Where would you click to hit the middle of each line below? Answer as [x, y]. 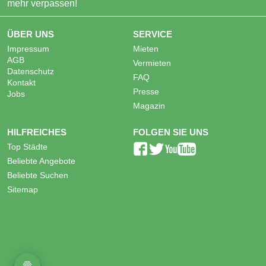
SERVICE [153, 34]
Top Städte [27, 147]
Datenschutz [31, 72]
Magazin [149, 106]
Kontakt [21, 83]
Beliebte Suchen [38, 176]
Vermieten [152, 64]
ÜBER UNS [31, 34]
